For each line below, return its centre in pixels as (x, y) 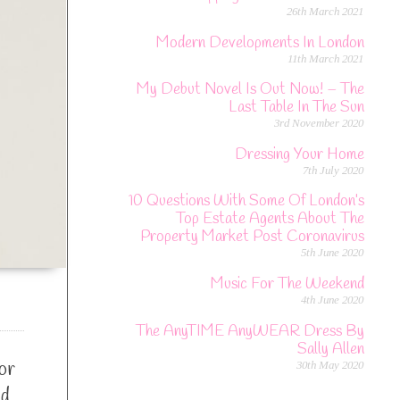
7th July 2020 (333, 170)
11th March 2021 (325, 58)
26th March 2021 (325, 11)
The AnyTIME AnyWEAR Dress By (250, 331)
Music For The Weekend (287, 285)
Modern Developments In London (260, 43)
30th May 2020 (330, 364)
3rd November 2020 (319, 123)
